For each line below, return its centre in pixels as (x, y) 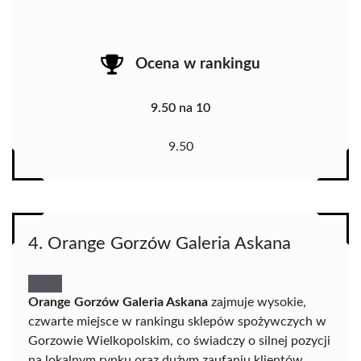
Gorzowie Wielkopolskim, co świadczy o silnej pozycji (179, 341)
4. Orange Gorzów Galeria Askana (160, 244)
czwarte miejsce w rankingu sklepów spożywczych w (177, 322)
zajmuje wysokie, (257, 303)
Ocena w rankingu (198, 64)
